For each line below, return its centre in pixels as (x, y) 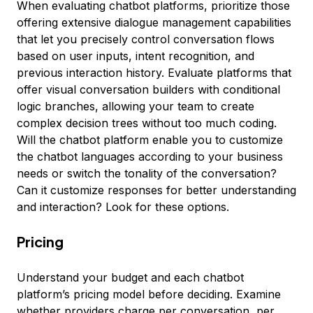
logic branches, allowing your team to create (136, 106)
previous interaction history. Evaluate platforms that (154, 73)
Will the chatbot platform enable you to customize (150, 140)
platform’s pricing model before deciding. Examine (149, 294)
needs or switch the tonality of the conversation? (147, 173)
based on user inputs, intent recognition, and (136, 56)
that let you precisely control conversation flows (146, 39)
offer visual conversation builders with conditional (148, 89)
